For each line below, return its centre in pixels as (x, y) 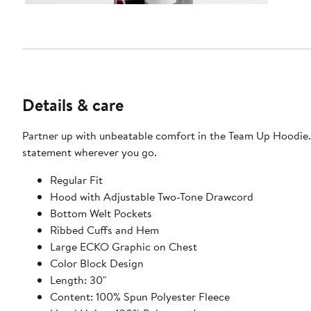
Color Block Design (97, 263)
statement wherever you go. (90, 152)
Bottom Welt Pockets (101, 213)
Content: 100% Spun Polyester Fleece (140, 296)
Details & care (73, 104)
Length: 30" (78, 279)
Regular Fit (76, 179)
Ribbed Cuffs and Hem (104, 229)
